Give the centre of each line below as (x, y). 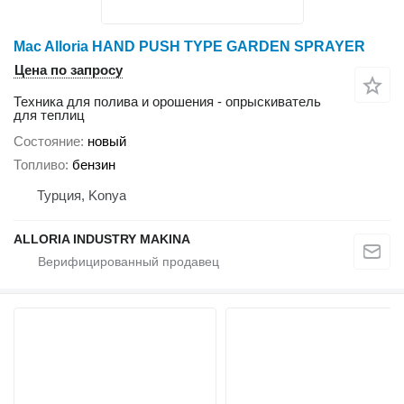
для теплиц (49, 115)
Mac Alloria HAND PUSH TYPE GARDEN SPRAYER (189, 46)
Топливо (39, 165)
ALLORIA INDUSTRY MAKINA (102, 239)
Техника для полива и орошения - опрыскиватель (167, 101)
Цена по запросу (69, 69)
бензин (94, 165)
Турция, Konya (82, 196)
